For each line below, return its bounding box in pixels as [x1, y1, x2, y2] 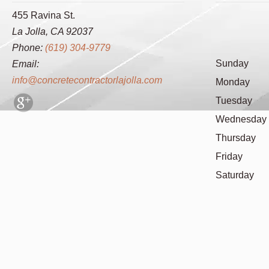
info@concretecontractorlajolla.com [12, 75, 162, 85]
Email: [12, 59, 39, 69]
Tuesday [216, 95, 253, 106]
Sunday [216, 58, 249, 68]
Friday [216, 151, 243, 162]
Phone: [12, 43, 45, 53]
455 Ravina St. [12, 10, 75, 20]
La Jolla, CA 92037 [12, 26, 93, 37]
